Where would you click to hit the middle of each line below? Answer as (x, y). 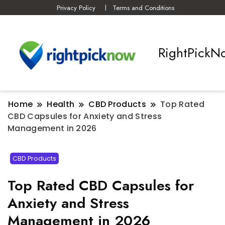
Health (61, 104)
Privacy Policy (76, 8)
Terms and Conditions (143, 8)
